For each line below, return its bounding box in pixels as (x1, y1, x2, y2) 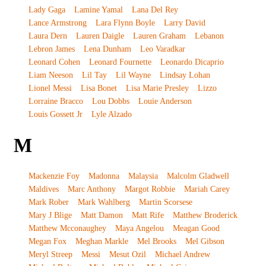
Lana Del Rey (131, 5, 178, 14)
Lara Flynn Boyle (95, 18, 155, 27)
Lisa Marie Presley (125, 83, 189, 93)
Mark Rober (28, 197, 69, 207)
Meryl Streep (28, 249, 72, 259)
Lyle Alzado (91, 109, 132, 119)
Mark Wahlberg (77, 197, 130, 207)
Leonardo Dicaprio (160, 57, 224, 66)
